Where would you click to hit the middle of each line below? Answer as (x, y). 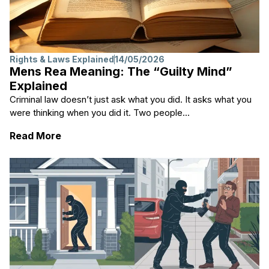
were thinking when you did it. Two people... (100, 113)
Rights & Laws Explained (62, 59)
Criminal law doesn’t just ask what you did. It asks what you (131, 100)
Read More (35, 135)
